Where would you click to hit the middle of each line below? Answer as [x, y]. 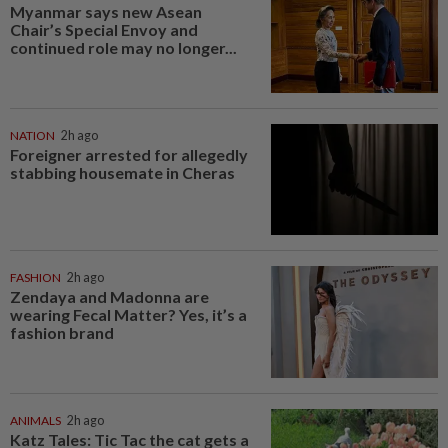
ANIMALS [35, 421]
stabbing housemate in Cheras [122, 172]
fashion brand [62, 333]
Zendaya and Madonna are [109, 297]
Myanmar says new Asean [106, 12]
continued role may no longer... [123, 48]
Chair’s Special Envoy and [104, 30]
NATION [32, 135]
